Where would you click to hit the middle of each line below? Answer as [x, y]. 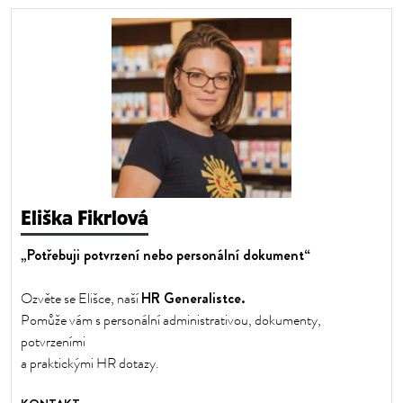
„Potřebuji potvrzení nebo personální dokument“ [166, 255]
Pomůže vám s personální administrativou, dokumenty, [171, 320]
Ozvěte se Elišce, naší [81, 299]
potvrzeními [53, 342]
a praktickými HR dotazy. [90, 363]
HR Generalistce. [193, 298]
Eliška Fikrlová [85, 219]
